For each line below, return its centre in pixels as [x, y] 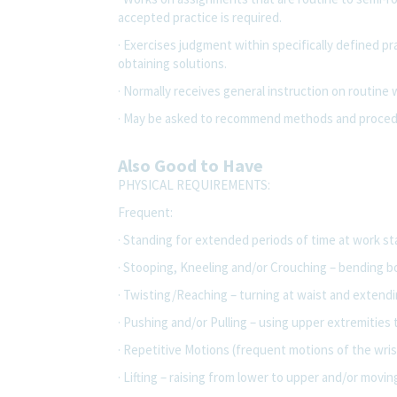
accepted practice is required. [200, 17]
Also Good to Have [191, 165]
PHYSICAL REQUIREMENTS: [194, 184]
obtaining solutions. [172, 63]
